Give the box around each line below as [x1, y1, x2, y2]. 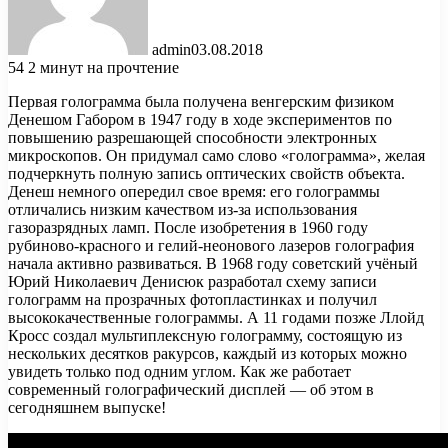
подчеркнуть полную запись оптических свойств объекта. [8, 164, 405, 182]
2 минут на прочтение [28, 58, 179, 76]
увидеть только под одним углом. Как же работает [8, 362, 351, 380]
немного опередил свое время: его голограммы [58, 182, 380, 200]
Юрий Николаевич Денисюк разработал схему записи [8, 272, 377, 290]
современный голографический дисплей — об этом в [8, 380, 374, 398]
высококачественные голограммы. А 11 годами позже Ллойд [8, 308, 424, 326]
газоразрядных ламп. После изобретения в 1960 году [8, 218, 368, 236]
